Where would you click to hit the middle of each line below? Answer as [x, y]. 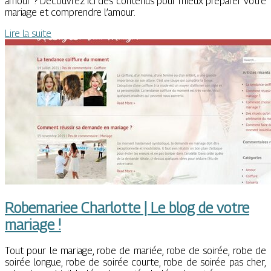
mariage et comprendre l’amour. [70, 13]
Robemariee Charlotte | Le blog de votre [127, 208]
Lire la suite [28, 34]
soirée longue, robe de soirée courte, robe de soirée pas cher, [135, 263]
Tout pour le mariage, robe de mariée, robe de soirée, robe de [135, 251]
